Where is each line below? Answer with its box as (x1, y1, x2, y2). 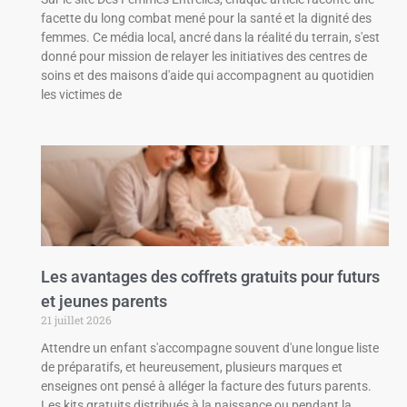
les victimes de (40, 87, 122, 103)
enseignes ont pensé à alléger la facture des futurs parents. (40, 379, 372, 394)
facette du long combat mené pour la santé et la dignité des (40, 11, 372, 26)
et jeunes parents (40, 292, 167, 312)
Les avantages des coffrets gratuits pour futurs (40, 267, 380, 287)
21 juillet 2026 (40, 313, 112, 328)
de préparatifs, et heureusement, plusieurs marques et (40, 360, 342, 375)
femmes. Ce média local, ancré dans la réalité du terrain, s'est (40, 30, 380, 45)
